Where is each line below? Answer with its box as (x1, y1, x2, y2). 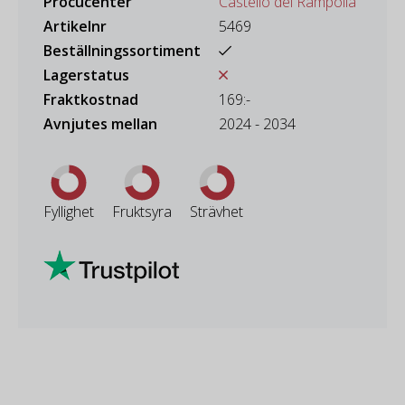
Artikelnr (43, 15, 107, 36)
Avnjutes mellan (43, 113, 157, 134)
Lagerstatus (43, 64, 129, 85)
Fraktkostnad (43, 89, 138, 109)
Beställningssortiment (43, 40, 201, 61)
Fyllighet (43, 201, 94, 221)
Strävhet (190, 201, 243, 221)
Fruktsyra (112, 201, 172, 221)
